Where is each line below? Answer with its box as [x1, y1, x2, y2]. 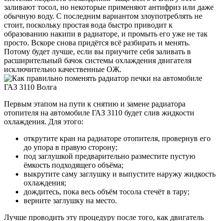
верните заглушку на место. [24, 196, 117, 205]
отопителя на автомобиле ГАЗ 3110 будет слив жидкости [4, 108, 194, 117]
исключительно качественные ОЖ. [4, 65, 121, 74]
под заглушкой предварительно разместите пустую [24, 151, 195, 160]
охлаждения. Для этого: [4, 117, 83, 126]
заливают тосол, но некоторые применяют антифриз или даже [4, 2, 214, 11]
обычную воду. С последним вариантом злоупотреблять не [4, 11, 202, 20]
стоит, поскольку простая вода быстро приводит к [4, 20, 173, 29]
